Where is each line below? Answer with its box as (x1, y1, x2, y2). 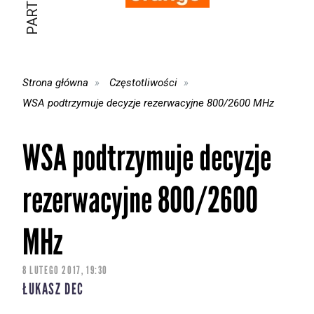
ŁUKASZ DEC (22, 280, 84, 299)
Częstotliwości (109, 76, 178, 89)
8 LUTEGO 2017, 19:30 (22, 264, 108, 278)
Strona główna (22, 76, 88, 89)
